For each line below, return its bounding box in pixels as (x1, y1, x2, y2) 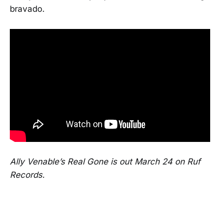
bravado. (10, 3, 45, 14)
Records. (10, 169, 45, 180)
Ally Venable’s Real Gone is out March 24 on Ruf (10, 156, 200, 166)
